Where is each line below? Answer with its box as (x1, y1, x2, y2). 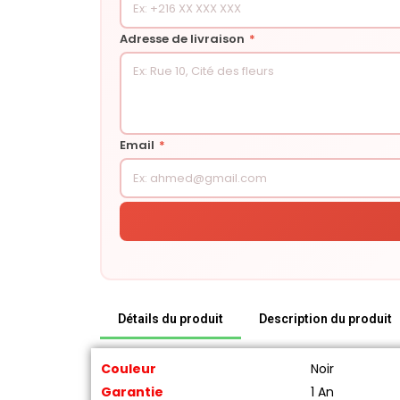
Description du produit (259, 311, 392, 326)
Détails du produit (118, 311, 223, 326)
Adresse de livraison (120, 29, 247, 47)
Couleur (101, 359, 156, 378)
